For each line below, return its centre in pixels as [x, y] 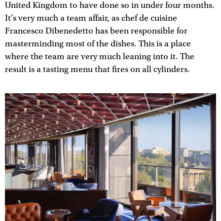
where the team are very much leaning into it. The [100, 56]
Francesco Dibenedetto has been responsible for [96, 31]
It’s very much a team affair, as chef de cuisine [91, 18]
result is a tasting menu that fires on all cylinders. [97, 69]
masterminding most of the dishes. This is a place [98, 44]
